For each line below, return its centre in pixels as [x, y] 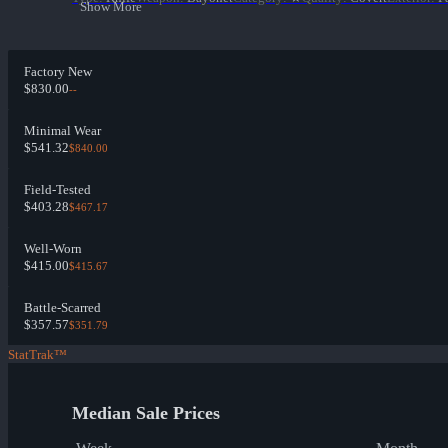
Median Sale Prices [146, 413]
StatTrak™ [37, 355]
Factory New [58, 72]
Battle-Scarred [62, 308]
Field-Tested [57, 190]
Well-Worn [53, 249]
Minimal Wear [62, 131]
